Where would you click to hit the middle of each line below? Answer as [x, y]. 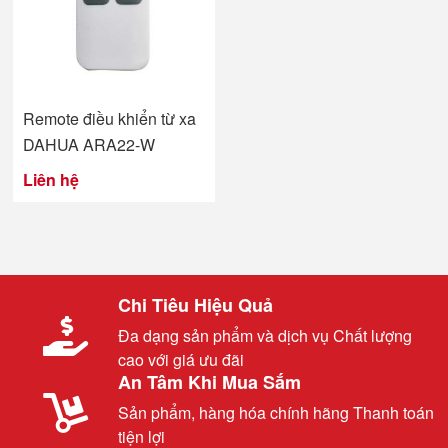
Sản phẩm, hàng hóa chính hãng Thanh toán [276, 413]
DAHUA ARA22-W [89, 145]
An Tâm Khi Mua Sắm [209, 382]
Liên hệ [51, 180]
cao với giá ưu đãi [181, 360]
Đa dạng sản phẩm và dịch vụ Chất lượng [265, 336]
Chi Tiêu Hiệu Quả [195, 305]
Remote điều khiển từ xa [109, 119]
